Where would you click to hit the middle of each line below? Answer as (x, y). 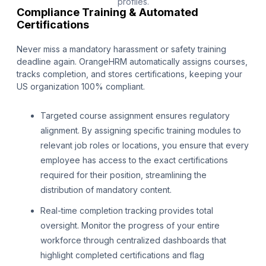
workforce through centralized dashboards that (133, 240)
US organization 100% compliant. (81, 87)
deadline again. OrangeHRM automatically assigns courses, (132, 62)
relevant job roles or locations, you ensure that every (145, 145)
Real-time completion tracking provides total (127, 211)
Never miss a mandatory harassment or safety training (121, 49)
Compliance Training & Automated (107, 12)
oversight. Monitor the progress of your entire (130, 226)
